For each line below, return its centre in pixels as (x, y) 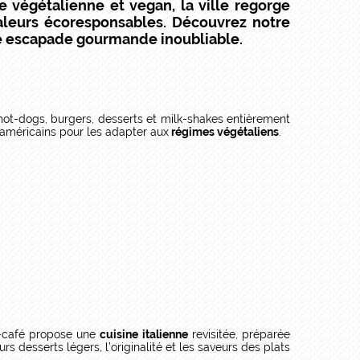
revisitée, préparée (239, 334)
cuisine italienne (144, 334)
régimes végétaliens (224, 132)
